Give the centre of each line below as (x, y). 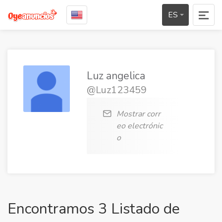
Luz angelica (116, 76)
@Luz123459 (117, 90)
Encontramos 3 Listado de (94, 209)
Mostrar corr (139, 114)
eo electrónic (139, 126)
